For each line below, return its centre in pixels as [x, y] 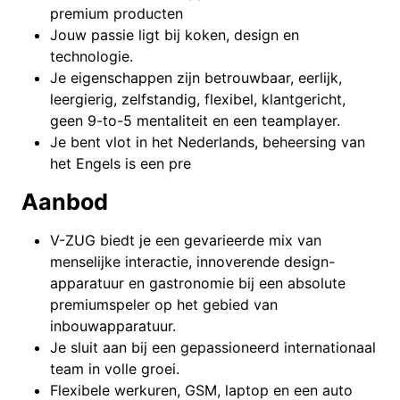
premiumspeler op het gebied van [164, 304]
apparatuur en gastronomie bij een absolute [198, 283]
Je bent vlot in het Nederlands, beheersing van [208, 142]
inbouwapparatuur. [113, 326]
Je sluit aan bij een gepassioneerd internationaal [213, 347]
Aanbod [65, 202]
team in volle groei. [115, 369]
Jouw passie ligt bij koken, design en [175, 35]
